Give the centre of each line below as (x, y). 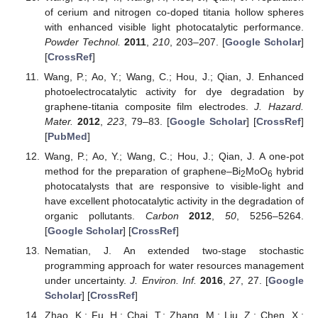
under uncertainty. (87, 280)
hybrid (288, 171)
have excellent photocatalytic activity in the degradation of (174, 201)
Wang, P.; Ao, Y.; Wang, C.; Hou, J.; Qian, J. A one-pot (174, 156)
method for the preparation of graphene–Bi (142, 171)
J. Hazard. (279, 106)
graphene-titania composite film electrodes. (149, 106)
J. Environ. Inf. (163, 280)
